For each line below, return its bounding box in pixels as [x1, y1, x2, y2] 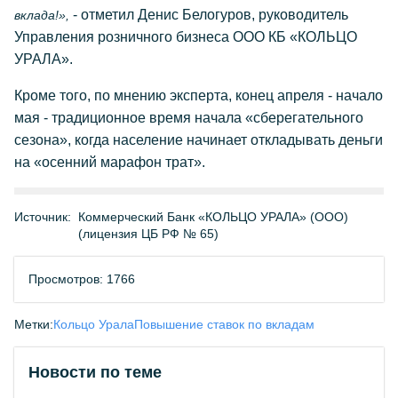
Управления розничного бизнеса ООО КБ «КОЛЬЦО [14, 29, 357, 44]
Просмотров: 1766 [28, 272, 135, 286]
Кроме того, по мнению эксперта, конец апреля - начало [14, 88, 383, 103]
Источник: [14, 210, 71, 224]
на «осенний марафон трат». [14, 155, 205, 170]
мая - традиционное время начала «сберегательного [14, 110, 363, 125]
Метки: [14, 317, 53, 331]
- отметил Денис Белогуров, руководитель [69, 7, 348, 22]
